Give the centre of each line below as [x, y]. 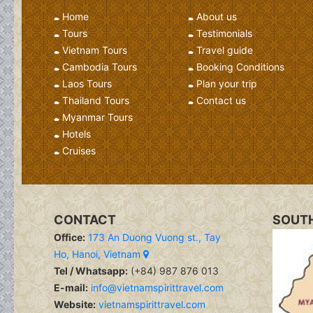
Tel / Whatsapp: [91, 271]
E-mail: [71, 288]
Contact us [221, 100]
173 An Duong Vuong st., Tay [154, 238]
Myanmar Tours [97, 117]
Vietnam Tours [95, 50]
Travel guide [224, 50]
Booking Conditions [240, 66]
